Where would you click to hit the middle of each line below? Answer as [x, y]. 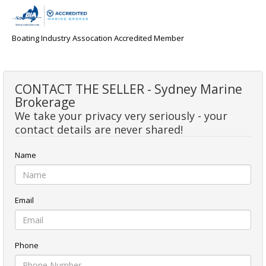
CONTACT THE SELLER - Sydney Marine [129, 89]
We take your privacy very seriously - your [121, 116]
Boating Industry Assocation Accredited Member [98, 38]
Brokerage [45, 102]
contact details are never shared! [99, 130]
